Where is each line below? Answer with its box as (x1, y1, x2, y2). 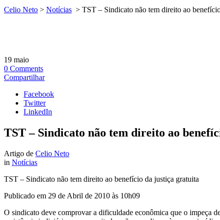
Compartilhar (4, 73, 45, 82)
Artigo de (4, 149, 35, 158)
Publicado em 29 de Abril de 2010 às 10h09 (4, 191, 140, 200)
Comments (10, 64, 43, 73)
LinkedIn (24, 108, 52, 116)
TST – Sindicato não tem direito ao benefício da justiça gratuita (4, 174, 199, 183)
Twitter (24, 99, 46, 107)
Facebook (24, 90, 54, 98)
